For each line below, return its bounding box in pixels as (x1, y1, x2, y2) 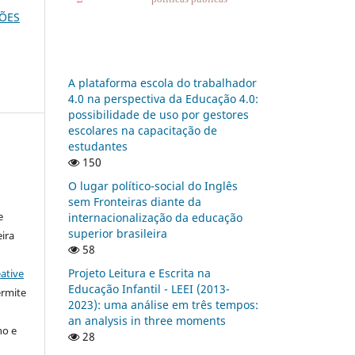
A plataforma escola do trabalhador (68, 74, 257, 90)
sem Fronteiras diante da (68, 193, 201, 209)
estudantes (68, 138, 128, 154)
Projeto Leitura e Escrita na (68, 265, 211, 281)
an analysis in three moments (68, 312, 226, 328)
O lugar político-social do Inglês (68, 177, 238, 193)
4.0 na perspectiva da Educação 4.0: (68, 90, 258, 106)
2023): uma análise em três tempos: (68, 296, 258, 312)
